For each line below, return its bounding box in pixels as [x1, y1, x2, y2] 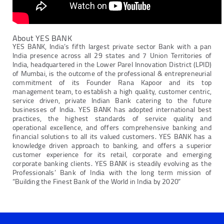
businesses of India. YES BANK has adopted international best [12, 103, 211, 116]
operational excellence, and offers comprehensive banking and [12, 121, 211, 134]
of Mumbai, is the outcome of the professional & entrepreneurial [12, 67, 211, 80]
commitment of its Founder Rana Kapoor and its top [12, 76, 211, 89]
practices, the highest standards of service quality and [12, 112, 211, 125]
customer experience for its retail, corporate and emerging [12, 148, 211, 161]
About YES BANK [12, 30, 72, 46]
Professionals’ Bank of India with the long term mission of [12, 166, 211, 179]
